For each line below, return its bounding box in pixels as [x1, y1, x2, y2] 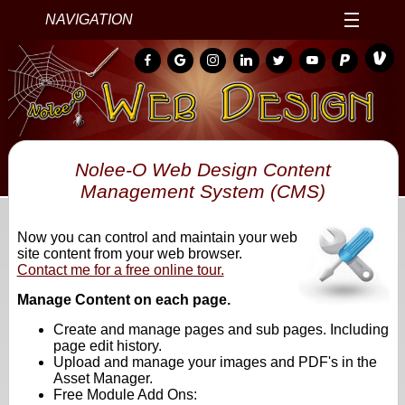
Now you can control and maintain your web [16, 230, 297, 246]
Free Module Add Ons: [52, 387, 197, 403]
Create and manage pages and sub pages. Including [52, 322, 389, 338]
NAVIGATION [45, 12, 134, 27]
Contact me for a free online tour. [16, 262, 224, 278]
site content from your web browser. [16, 246, 242, 262]
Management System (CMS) [80, 181, 326, 202]
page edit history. [52, 338, 162, 354]
